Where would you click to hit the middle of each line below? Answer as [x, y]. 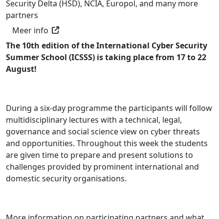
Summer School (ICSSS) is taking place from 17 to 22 [106, 57]
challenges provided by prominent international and [102, 166]
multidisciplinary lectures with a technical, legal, [94, 120]
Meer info [30, 30]
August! [22, 69]
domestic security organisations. [67, 178]
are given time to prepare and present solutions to [99, 155]
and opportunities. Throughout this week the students [107, 143]
